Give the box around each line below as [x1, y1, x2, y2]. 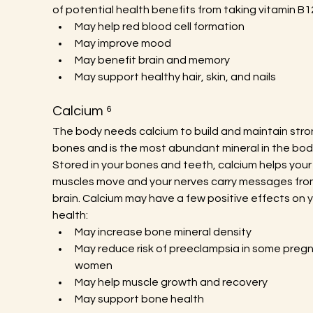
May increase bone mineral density [74, 226, 252, 238]
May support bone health [74, 293, 204, 305]
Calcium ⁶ [52, 104, 112, 118]
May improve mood [74, 38, 171, 49]
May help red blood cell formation [74, 21, 245, 32]
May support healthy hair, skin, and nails [74, 71, 276, 82]
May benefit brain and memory [74, 54, 230, 66]
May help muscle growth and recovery [74, 277, 268, 288]
